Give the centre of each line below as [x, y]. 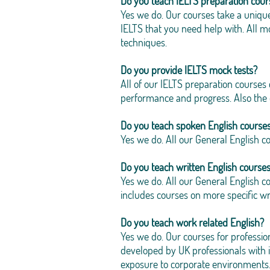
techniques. [144, 42]
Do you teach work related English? [192, 222]
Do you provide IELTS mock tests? [189, 70]
